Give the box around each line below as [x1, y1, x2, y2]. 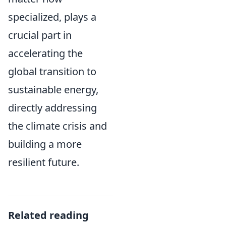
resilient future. [8, 155, 79, 169]
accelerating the [8, 46, 83, 60]
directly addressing [8, 101, 97, 115]
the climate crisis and [8, 119, 107, 133]
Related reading [8, 208, 89, 222]
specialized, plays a [8, 10, 96, 24]
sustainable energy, [8, 83, 98, 96]
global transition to [8, 65, 96, 78]
